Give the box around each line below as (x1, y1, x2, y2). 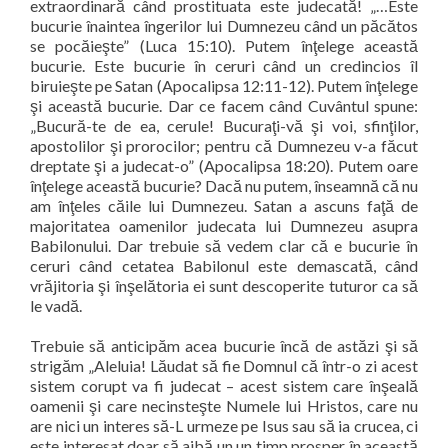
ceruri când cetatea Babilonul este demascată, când (30, 256, 418, 275)
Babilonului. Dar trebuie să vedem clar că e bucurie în (30, 236, 418, 255)
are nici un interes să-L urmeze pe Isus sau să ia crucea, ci (30, 416, 418, 435)
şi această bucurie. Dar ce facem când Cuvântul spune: (30, 96, 418, 115)
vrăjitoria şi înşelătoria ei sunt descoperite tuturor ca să (30, 276, 418, 295)
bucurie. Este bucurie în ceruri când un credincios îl (30, 56, 418, 75)
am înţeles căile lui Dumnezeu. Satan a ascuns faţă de (30, 196, 418, 215)
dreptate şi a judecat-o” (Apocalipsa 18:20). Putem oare (30, 156, 418, 175)
